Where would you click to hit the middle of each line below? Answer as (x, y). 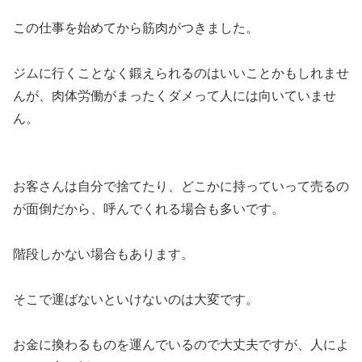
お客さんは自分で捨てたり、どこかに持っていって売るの (181, 187)
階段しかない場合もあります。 (103, 255)
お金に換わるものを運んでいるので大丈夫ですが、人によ (181, 345)
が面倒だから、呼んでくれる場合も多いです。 (149, 209)
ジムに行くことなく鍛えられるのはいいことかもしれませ (181, 74)
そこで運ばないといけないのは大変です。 (136, 300)
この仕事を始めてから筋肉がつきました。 (136, 28)
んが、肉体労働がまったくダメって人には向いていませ (175, 96)
